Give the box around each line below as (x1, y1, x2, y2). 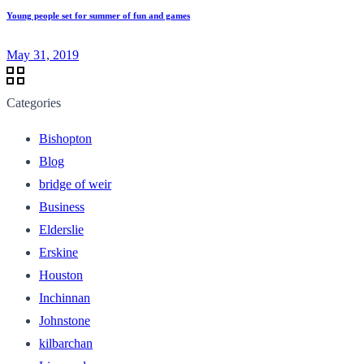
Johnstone (39, 313, 90, 327)
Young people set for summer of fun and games (6, 10, 190, 20)
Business (39, 199, 84, 214)
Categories (6, 95, 61, 110)
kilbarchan (39, 336, 93, 350)
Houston (39, 267, 83, 282)
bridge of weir (39, 176, 111, 191)
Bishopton (39, 131, 92, 145)
